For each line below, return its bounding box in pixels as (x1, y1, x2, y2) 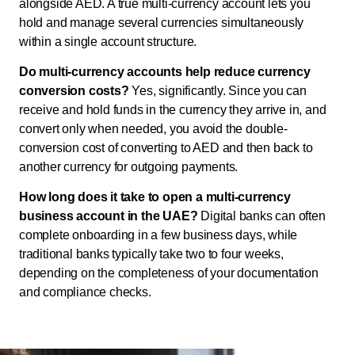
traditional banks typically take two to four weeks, (19, 247, 284, 261)
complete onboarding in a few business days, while (19, 228, 298, 242)
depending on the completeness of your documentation (19, 266, 319, 281)
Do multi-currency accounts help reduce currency (19, 65, 311, 79)
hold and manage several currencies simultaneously (19, 15, 304, 29)
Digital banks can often (197, 209, 326, 223)
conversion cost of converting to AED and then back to (19, 141, 313, 155)
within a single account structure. (19, 34, 197, 48)
